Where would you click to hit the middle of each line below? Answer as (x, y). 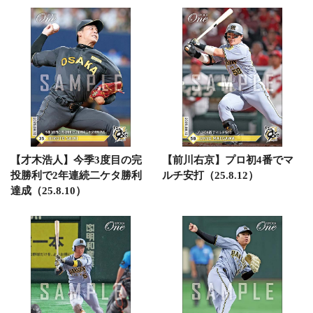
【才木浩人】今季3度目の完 (76, 160)
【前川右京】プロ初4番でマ (227, 160)
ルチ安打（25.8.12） (210, 175)
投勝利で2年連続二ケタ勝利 (76, 175)
